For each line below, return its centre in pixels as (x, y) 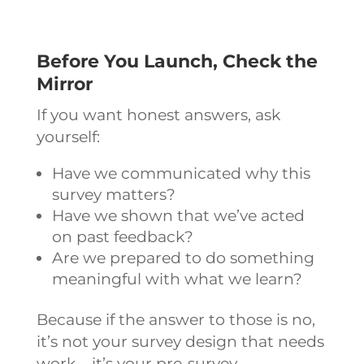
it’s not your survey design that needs (180, 341)
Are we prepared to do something (183, 258)
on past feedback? (122, 236)
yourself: (68, 136)
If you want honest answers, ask (158, 115)
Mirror (64, 84)
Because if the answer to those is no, (175, 319)
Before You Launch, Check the (177, 61)
